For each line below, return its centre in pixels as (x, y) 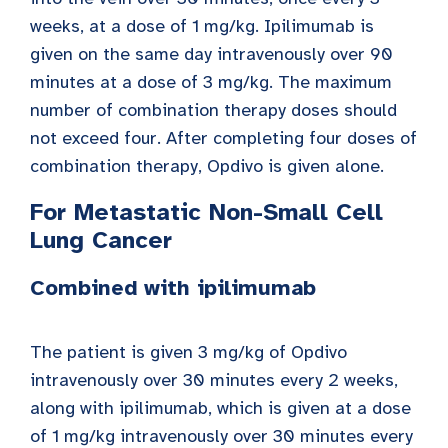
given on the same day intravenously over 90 (211, 54)
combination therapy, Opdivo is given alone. (207, 166)
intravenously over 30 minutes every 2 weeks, (214, 380)
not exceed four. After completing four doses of (223, 138)
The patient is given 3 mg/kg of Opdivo (188, 352)
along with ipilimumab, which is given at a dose (220, 408)
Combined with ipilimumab (173, 288)
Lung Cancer (101, 240)
